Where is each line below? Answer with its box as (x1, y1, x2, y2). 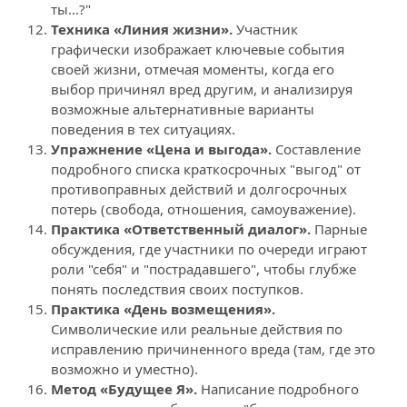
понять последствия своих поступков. (51, 280, 303, 298)
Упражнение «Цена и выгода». (51, 140, 272, 158)
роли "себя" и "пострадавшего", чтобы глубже (51, 260, 356, 278)
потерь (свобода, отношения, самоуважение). (51, 200, 356, 218)
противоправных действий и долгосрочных (51, 180, 347, 198)
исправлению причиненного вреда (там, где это (51, 340, 375, 358)
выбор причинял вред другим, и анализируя (51, 80, 352, 98)
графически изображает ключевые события (51, 40, 344, 58)
